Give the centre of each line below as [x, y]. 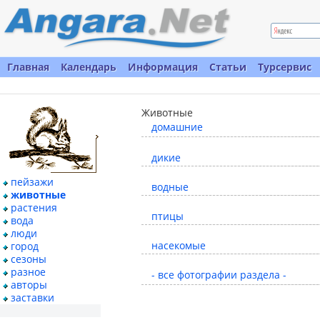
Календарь [89, 67]
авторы [29, 285]
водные [170, 187]
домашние [177, 127]
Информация [163, 67]
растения [34, 207]
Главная [28, 67]
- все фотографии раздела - [219, 275]
